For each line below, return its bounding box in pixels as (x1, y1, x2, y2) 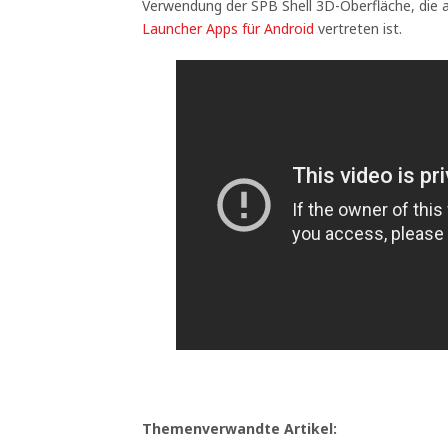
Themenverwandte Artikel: (142, 419, 337, 438)
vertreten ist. (314, 19, 402, 38)
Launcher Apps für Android (142, 19, 314, 38)
